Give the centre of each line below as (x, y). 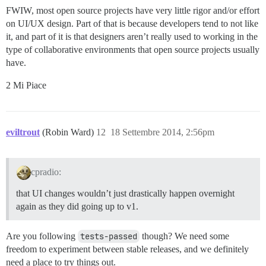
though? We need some (184, 236)
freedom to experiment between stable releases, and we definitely (127, 249)
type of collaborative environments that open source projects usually (133, 49)
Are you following (42, 236)
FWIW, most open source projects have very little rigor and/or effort (133, 10)
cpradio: (46, 172)
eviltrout (23, 132)
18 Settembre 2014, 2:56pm (162, 132)
